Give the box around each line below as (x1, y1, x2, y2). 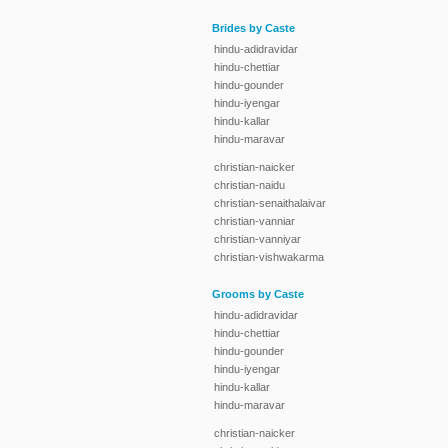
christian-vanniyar (214, 233, 301, 245)
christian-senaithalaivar (214, 197, 326, 209)
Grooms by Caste (212, 288, 304, 301)
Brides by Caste (212, 22, 295, 35)
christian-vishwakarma (214, 251, 324, 263)
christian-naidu (214, 179, 285, 191)
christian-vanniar (214, 215, 295, 227)
